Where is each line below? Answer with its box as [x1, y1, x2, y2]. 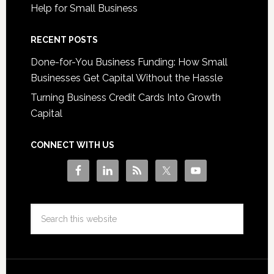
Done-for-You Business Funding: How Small [30, 56, 228, 68]
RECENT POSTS [30, 35, 98, 45]
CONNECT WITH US [30, 140, 114, 150]
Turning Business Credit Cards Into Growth [30, 92, 221, 104]
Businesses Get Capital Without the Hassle [30, 72, 223, 84]
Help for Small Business [30, 2, 138, 15]
